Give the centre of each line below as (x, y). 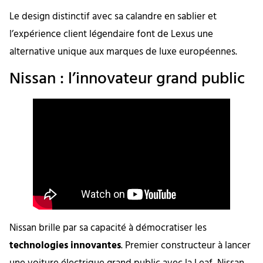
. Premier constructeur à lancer (186, 245)
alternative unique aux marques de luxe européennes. (123, 52)
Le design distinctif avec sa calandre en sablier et (113, 16)
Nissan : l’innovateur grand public (127, 79)
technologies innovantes (65, 245)
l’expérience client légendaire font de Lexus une (111, 34)
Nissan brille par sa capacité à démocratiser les (108, 228)
